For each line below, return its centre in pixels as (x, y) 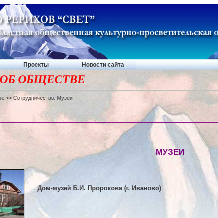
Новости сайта (103, 64)
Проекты (36, 64)
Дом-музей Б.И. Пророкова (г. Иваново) (99, 188)
